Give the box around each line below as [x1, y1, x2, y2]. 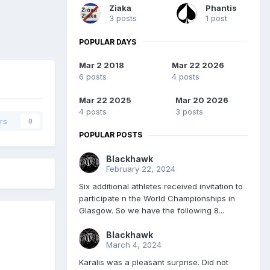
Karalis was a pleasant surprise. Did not [79, 257, 228, 268]
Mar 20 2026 [175, 95, 228, 105]
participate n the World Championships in [79, 193, 235, 204]
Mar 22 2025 [79, 95, 131, 105]
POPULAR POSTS [79, 130, 142, 140]
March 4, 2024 [106, 240, 162, 250]
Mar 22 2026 [172, 60, 224, 71]
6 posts [79, 72, 107, 82]
